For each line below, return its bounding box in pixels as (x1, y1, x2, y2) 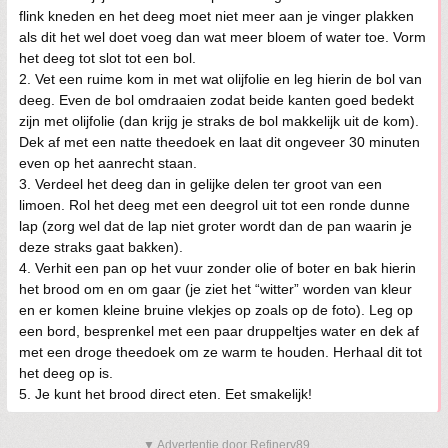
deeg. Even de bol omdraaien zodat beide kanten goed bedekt (19, 92, 414, 108)
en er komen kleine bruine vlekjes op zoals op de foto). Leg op (19, 302, 413, 318)
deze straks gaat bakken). (19, 239, 183, 255)
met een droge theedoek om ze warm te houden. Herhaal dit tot (19, 344, 422, 360)
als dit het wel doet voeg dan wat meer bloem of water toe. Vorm (19, 29, 426, 45)
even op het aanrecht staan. (19, 155, 197, 171)
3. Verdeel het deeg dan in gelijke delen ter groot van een (19, 176, 382, 192)
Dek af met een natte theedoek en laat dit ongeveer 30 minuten (19, 134, 420, 150)
